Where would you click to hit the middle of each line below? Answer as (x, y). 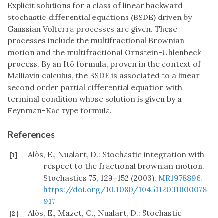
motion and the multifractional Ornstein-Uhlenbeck (104, 52)
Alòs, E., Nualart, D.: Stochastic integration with (116, 154)
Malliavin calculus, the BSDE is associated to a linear (103, 76)
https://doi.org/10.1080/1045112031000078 (125, 190)
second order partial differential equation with (95, 87)
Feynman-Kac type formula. (60, 111)
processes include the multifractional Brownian (96, 41)
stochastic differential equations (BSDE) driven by (100, 17)
